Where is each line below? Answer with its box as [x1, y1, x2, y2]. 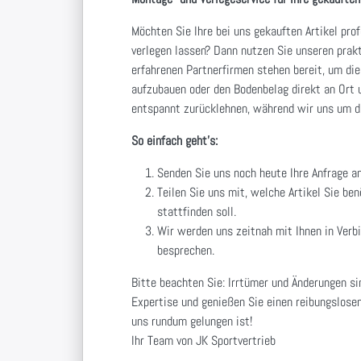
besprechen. [157, 241, 215, 259]
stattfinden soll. [157, 202, 237, 220]
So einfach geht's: [131, 131, 218, 149]
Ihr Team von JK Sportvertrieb [131, 331, 276, 349]
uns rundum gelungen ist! [131, 312, 253, 330]
